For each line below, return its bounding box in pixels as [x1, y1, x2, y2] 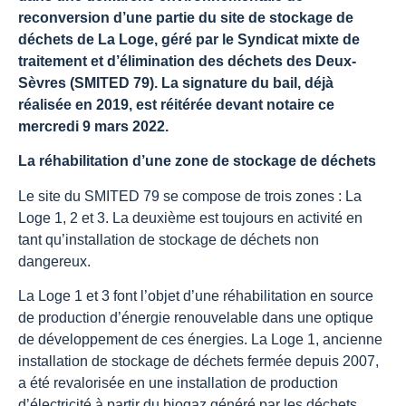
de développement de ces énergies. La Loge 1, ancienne [18, 332, 382, 348]
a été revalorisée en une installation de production [18, 375, 338, 391]
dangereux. [18, 253, 91, 269]
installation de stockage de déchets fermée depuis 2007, [18, 353, 379, 370]
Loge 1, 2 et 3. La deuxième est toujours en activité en [18, 209, 362, 226]
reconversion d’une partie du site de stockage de [18, 9, 353, 25]
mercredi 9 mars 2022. [18, 118, 169, 134]
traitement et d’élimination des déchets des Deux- [18, 53, 356, 69]
